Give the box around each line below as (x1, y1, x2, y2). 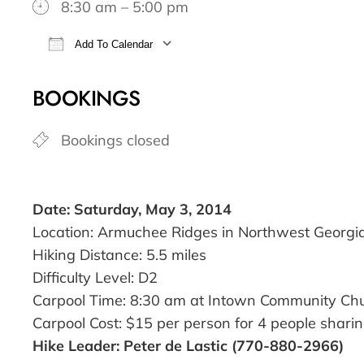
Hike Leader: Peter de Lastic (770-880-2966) (32, 336, 344, 356)
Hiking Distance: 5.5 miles (32, 245, 206, 265)
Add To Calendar (71, 38, 153, 51)
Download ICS (61, 63, 158, 82)
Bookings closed (61, 131, 170, 150)
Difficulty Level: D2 (32, 268, 158, 288)
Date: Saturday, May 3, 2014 (32, 200, 232, 219)
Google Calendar (240, 63, 353, 82)
